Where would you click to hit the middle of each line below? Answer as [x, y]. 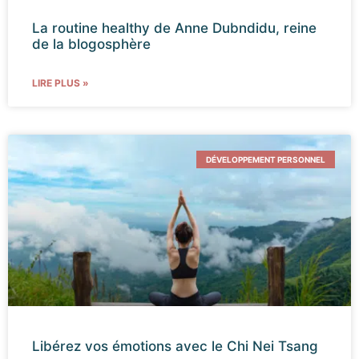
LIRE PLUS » [61, 83]
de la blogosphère [91, 44]
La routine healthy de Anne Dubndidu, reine [174, 28]
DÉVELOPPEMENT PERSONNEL [266, 159]
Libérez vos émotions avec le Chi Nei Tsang [175, 346]
